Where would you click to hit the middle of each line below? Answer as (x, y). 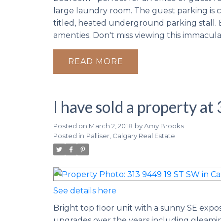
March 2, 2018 (110, 126)
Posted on (71, 126)
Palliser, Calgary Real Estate (130, 136)
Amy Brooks (164, 126)
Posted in (69, 136)
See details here (85, 191)
